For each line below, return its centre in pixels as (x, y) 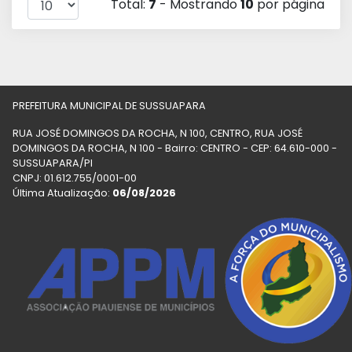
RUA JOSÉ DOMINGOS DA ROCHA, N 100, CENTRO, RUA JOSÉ (158, 133)
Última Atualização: (62, 193)
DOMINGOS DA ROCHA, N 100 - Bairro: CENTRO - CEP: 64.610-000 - (175, 148)
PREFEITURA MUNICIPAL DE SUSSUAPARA (109, 106)
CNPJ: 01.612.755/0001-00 (75, 178)
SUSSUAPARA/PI (53, 163)
